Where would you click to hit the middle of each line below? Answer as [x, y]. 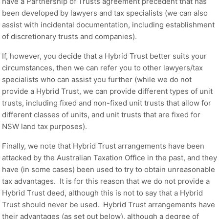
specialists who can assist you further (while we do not [97, 79]
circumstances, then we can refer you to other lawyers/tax [102, 67]
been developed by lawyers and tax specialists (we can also [105, 13]
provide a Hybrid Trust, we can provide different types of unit [107, 91]
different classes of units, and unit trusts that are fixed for [101, 114]
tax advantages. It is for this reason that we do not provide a [106, 181]
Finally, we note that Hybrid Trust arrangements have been [103, 146]
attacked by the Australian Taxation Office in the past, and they [109, 157]
